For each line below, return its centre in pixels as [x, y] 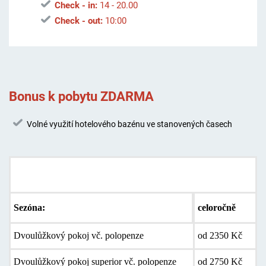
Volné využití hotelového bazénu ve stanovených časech [129, 124]
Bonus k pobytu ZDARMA [81, 96]
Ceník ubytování [51, 174]
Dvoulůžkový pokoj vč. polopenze [78, 235]
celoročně [216, 207]
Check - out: [78, 21]
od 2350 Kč [220, 235]
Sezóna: [29, 207]
